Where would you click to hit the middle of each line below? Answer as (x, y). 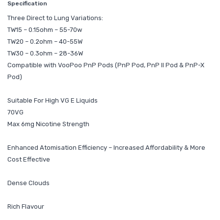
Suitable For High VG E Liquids (53, 100)
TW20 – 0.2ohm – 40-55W (45, 41)
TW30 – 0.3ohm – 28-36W (45, 53)
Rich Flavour (26, 206)
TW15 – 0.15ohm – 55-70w (45, 29)
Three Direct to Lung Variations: (55, 18)
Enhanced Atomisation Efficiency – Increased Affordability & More (106, 147)
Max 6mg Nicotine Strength (48, 124)
